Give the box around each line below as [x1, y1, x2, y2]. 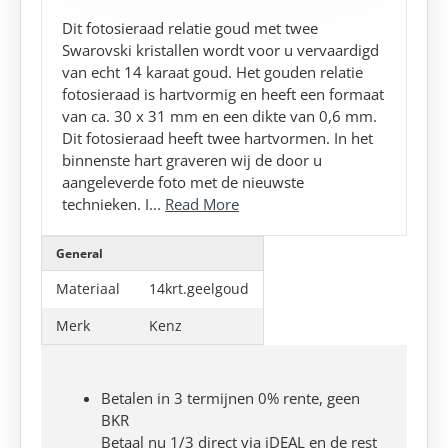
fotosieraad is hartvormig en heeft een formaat [62, 83, 384, 104]
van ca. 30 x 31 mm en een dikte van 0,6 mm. [62, 105, 377, 126]
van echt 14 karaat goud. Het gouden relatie [62, 61, 363, 82]
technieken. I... [62, 193, 165, 214]
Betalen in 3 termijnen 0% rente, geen [101, 387, 360, 408]
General [56, 244, 103, 262]
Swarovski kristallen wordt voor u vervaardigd [62, 39, 379, 60]
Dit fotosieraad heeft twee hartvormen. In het [62, 127, 373, 148]
